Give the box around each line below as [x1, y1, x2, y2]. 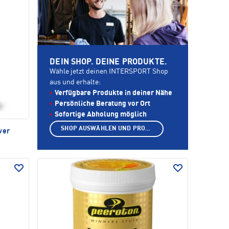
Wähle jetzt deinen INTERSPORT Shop [50, 68, 169, 76]
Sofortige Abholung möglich [55, 111, 147, 119]
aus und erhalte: [50, 79, 101, 86]
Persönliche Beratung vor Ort [55, 100, 151, 108]
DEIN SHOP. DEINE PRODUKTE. [50, 58, 167, 67]
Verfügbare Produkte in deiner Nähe [55, 89, 173, 97]
